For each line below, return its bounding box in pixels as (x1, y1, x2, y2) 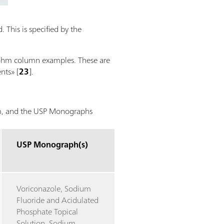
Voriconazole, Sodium (16, 181, 91, 195)
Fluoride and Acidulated (16, 192, 99, 207)
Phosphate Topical (16, 204, 78, 218)
